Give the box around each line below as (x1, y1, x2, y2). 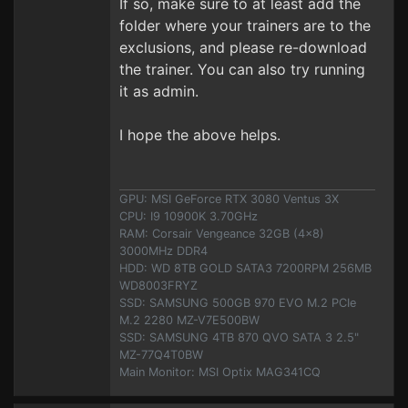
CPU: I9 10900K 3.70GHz (119, 209, 258, 223)
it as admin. (119, 82, 199, 100)
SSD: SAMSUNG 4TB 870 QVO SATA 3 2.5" (119, 331, 359, 344)
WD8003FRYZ (119, 279, 198, 292)
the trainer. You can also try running (119, 60, 365, 78)
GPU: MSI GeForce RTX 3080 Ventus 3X (119, 192, 339, 206)
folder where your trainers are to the (119, 16, 371, 35)
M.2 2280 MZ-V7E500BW (119, 313, 260, 327)
